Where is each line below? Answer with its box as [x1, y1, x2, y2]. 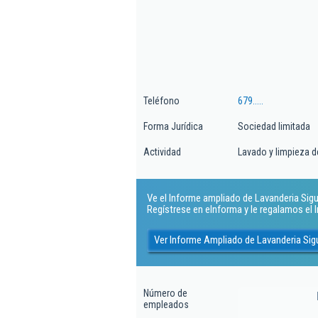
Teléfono [143, 95, 180, 106]
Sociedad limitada [238, 121, 310, 132]
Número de [143, 287, 187, 299]
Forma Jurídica [143, 121, 203, 132]
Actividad [143, 146, 181, 158]
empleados [143, 299, 189, 310]
